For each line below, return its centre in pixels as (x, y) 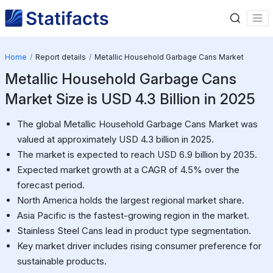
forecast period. (51, 185)
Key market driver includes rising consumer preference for (139, 246)
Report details (60, 57)
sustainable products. (62, 261)
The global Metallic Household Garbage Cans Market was (137, 124)
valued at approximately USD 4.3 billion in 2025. (115, 139)
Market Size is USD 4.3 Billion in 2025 (130, 99)
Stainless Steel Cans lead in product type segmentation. (134, 230)
